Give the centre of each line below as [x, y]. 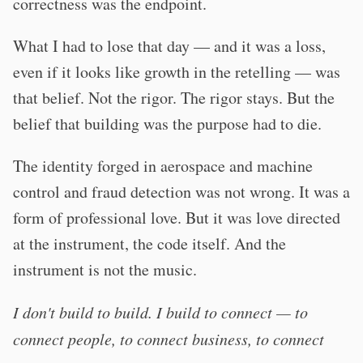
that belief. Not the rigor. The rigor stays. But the [174, 98]
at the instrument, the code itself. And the [149, 243]
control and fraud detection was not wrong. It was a [181, 192]
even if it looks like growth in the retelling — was [177, 72]
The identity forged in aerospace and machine [163, 166]
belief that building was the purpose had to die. [167, 124]
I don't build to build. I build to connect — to [160, 312]
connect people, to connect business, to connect [169, 339]
